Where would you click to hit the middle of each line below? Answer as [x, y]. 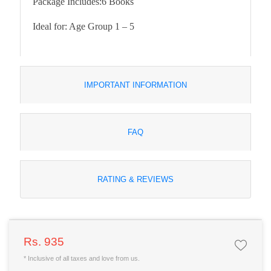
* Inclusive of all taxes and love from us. [82, 258]
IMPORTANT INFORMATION [135, 85]
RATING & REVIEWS [135, 179]
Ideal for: [50, 26]
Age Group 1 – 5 [102, 26]
